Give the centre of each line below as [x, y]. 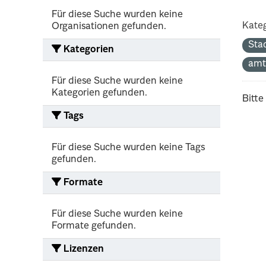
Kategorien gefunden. [99, 93]
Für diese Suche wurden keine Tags [128, 148]
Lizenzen [83, 249]
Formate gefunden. [94, 226]
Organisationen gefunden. [109, 26]
